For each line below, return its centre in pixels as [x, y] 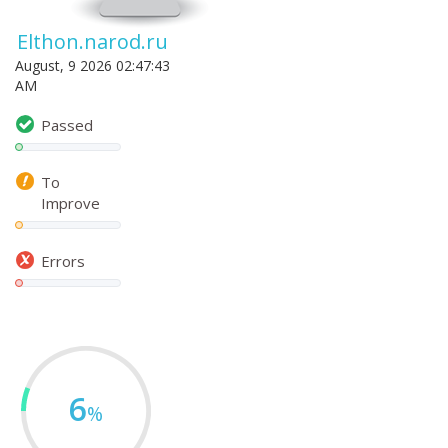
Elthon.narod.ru [92, 41]
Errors [63, 260]
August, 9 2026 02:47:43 [92, 65]
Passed [67, 124]
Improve [70, 202]
